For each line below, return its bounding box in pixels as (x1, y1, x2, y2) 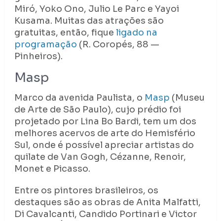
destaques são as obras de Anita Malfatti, (14, 197, 201, 208)
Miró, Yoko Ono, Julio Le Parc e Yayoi (14, 3, 179, 15)
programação (14, 39, 77, 50)
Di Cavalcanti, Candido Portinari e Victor (14, 209, 197, 220)
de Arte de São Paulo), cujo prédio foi (14, 104, 181, 115)
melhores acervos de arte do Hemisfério (14, 128, 195, 139)
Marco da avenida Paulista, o (14, 92, 145, 104)
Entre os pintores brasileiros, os (14, 185, 158, 196)
